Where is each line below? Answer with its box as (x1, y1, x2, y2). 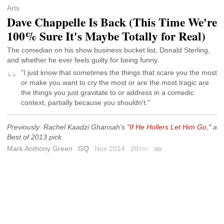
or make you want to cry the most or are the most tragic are (21, 78, 209, 87)
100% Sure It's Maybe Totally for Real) (7, 27, 205, 44)
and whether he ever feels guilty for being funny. (7, 56, 159, 64)
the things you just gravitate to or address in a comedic (21, 88, 194, 97)
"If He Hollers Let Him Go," (127, 123, 211, 131)
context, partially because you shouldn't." (21, 98, 150, 107)
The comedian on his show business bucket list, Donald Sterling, (7, 46, 210, 54)
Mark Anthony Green (7, 144, 72, 153)
